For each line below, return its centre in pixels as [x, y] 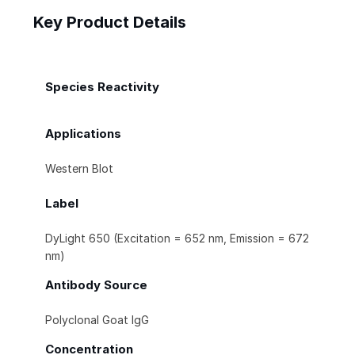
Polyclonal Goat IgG [97, 320]
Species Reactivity [102, 87]
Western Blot [79, 169]
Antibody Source [96, 285]
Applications [83, 134]
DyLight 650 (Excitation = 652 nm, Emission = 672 [177, 239]
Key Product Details [110, 23]
